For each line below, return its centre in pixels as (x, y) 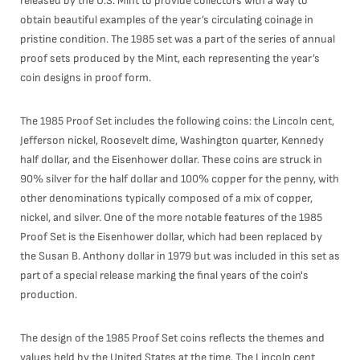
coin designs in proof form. (86, 78)
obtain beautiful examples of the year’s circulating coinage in (167, 20)
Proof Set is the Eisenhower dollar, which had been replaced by (171, 237)
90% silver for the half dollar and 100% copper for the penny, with (180, 179)
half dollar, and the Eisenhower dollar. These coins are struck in (171, 160)
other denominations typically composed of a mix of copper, (166, 198)
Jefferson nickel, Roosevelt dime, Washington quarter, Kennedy (172, 140)
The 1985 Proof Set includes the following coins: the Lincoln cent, (177, 121)
